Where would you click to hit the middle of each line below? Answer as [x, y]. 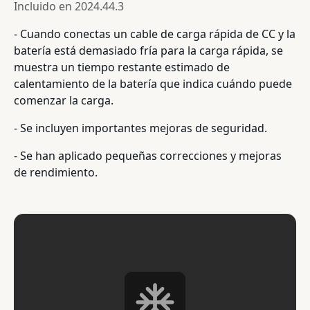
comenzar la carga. [64, 100]
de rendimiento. [56, 172]
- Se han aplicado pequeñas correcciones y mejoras [148, 155]
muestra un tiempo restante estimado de [122, 67]
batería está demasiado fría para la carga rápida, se [148, 50]
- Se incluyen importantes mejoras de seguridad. [140, 128]
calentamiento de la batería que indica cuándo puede [153, 83]
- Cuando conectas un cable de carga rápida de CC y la [155, 34]
